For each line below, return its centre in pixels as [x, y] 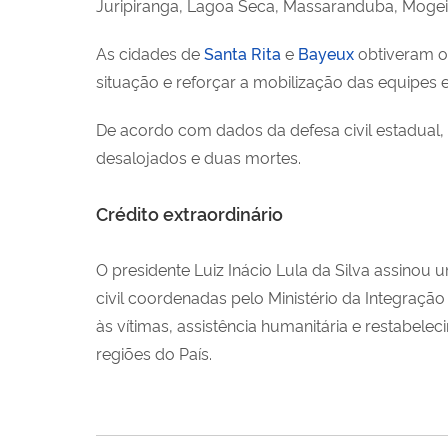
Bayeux [326, 52]
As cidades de [150, 52]
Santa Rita [242, 52]
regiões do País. [154, 352]
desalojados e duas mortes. [198, 156]
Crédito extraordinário [189, 212]
